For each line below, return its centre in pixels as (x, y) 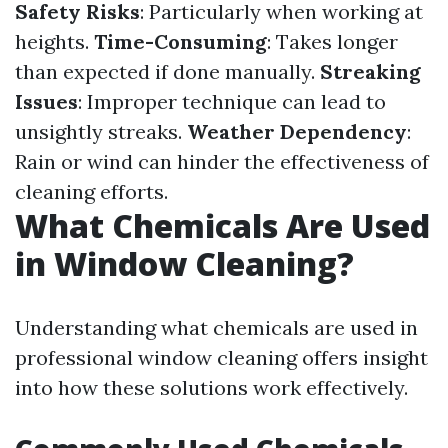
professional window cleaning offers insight (221, 357)
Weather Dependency (297, 131)
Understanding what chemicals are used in (216, 327)
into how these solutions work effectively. (211, 387)
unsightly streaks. (101, 131)
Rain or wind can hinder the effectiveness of (222, 161)
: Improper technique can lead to (232, 101)
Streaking (370, 71)
